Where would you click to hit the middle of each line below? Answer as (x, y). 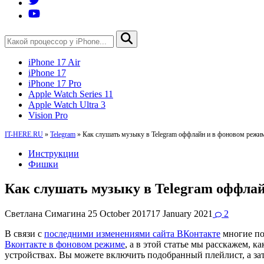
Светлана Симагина (45, 214)
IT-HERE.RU (24, 134)
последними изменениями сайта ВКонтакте (132, 234)
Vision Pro (48, 115)
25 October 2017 (119, 214)
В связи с (24, 234)
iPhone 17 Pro (55, 83)
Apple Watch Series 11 (71, 94)
